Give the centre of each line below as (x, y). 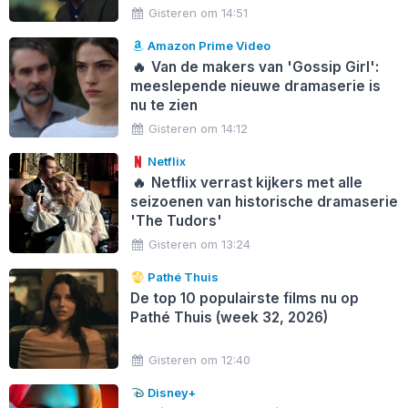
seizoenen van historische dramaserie (264, 201)
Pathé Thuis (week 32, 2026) (229, 317)
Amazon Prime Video (208, 45)
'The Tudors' (176, 220)
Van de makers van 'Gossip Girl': (264, 66)
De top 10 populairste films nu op (244, 298)
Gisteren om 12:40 (200, 359)
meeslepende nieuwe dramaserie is (255, 86)
